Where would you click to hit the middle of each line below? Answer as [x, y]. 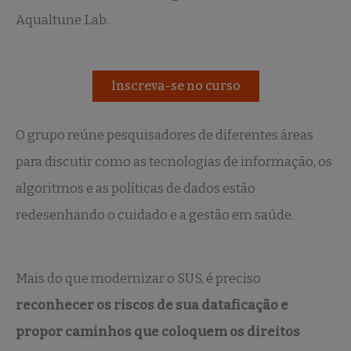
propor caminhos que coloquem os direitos [158, 332]
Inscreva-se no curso [175, 86]
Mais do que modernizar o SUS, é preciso [138, 279]
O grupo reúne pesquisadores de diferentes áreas [165, 135]
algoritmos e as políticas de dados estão [136, 188]
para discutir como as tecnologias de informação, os [174, 161]
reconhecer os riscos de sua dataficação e [152, 306]
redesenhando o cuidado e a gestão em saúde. [155, 215]
